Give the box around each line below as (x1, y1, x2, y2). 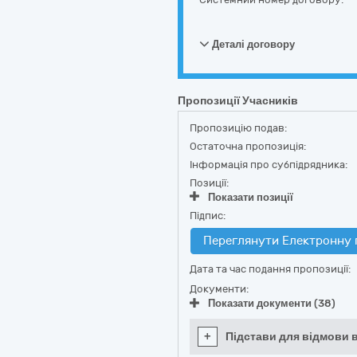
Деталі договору (210, 38, 295, 50)
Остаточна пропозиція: (190, 140, 306, 152)
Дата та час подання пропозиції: (190, 263, 351, 275)
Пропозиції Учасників (178, 94, 298, 108)
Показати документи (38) (208, 297, 335, 309)
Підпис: (190, 210, 226, 222)
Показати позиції (208, 191, 293, 203)
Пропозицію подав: (190, 122, 287, 134)
